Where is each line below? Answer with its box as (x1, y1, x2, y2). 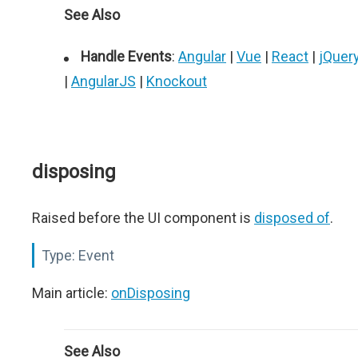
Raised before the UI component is (32, 209, 254, 226)
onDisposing (111, 284, 190, 301)
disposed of (254, 209, 330, 226)
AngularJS (71, 73, 136, 89)
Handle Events (81, 48, 172, 65)
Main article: (32, 284, 111, 301)
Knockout (146, 73, 207, 89)
